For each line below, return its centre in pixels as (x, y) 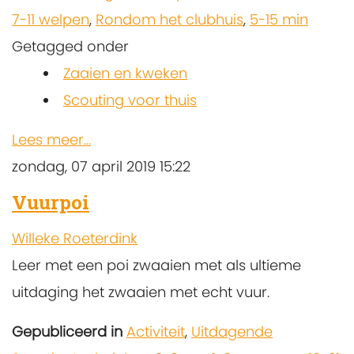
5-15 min (279, 20)
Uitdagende (232, 331)
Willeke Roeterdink (75, 238)
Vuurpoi (51, 203)
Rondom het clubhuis (169, 20)
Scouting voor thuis (130, 100)
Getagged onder (70, 47)
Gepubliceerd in (67, 331)
